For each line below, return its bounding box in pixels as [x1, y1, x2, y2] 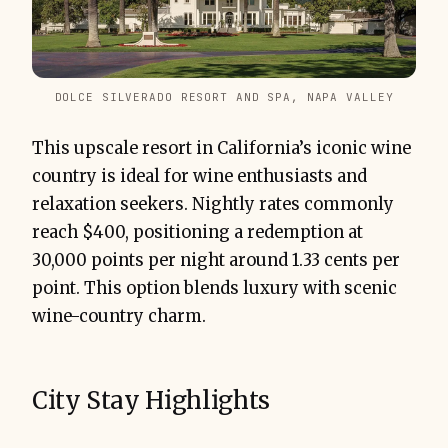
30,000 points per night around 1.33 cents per [32, 250, 400, 272]
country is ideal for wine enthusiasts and [32, 166, 367, 188]
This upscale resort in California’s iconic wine [32, 138, 411, 160]
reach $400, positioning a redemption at [32, 222, 363, 244]
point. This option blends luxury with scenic [32, 278, 397, 300]
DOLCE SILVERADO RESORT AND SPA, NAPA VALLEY [54, 90, 394, 105]
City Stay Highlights [32, 385, 270, 417]
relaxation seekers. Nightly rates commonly [32, 194, 394, 216]
